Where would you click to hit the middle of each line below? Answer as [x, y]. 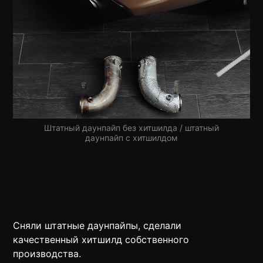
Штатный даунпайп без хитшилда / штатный [131, 128]
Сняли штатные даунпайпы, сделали [97, 226]
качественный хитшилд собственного [101, 240]
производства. [47, 254]
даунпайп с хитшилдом [131, 138]
